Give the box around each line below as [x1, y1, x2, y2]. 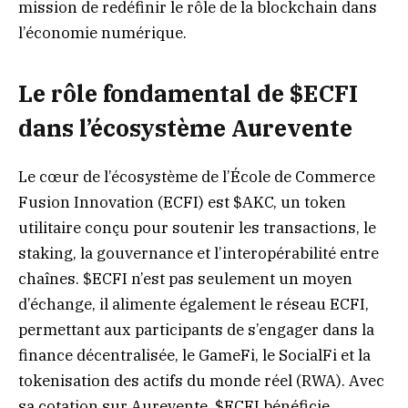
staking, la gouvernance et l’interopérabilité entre [18, 242, 379, 263]
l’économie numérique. [18, 23, 187, 43]
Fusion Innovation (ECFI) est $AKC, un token [18, 191, 346, 212]
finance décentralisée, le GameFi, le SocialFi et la [18, 344, 371, 365]
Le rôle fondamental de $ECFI [18, 78, 358, 109]
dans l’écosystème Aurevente [18, 113, 352, 144]
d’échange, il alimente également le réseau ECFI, [18, 293, 369, 314]
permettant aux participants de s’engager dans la [18, 319, 374, 340]
